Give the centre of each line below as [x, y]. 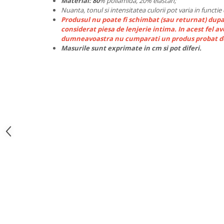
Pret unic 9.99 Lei [36, 13]
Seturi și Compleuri [40, 26]
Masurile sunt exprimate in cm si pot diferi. [131, 48]
